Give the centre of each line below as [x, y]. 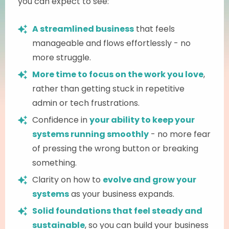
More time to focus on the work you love [118, 74]
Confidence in [61, 120]
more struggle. [62, 57]
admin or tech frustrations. [86, 103]
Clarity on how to [67, 179]
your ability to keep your [142, 120]
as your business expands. [122, 194]
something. [54, 163]
